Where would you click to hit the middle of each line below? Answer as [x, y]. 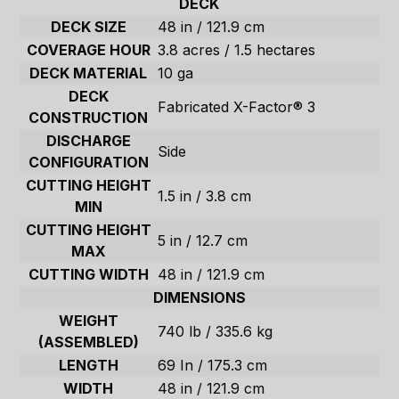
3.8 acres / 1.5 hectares [237, 50]
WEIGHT [88, 321]
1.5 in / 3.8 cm [205, 196]
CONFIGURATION [88, 163]
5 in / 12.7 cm [203, 241]
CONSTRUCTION [89, 118]
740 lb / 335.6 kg [216, 332]
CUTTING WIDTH [88, 275]
